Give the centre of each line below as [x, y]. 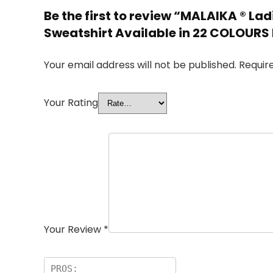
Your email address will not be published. [140, 65]
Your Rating [71, 103]
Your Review [74, 229]
